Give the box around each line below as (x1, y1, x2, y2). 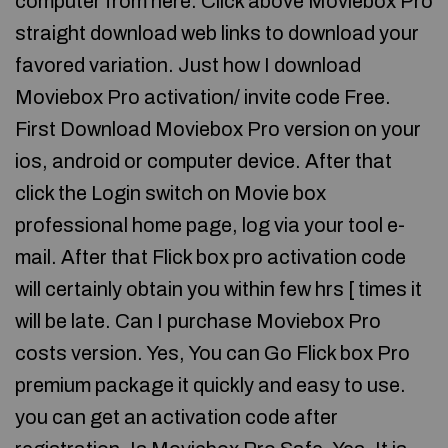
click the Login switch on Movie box (15, 182, 326, 204)
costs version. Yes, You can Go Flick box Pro (15, 342, 410, 364)
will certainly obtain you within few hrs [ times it (15, 278, 422, 300)
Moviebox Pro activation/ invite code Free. (15, 86, 391, 108)
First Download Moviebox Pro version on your (15, 118, 421, 140)
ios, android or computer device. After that (15, 150, 392, 172)
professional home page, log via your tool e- (15, 214, 405, 236)
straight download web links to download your (15, 22, 419, 44)
